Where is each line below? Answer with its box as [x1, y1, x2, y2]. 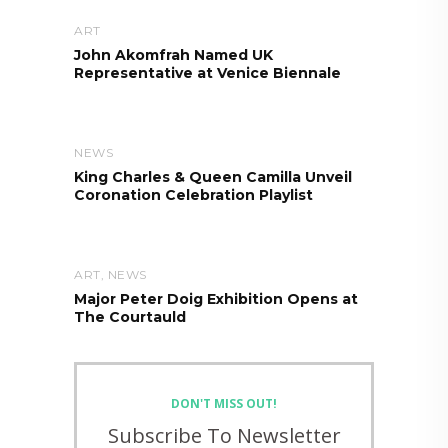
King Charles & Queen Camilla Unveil [74, 167, 352, 186]
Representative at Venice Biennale [74, 63, 341, 82]
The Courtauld [74, 307, 186, 326]
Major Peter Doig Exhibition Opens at [74, 289, 358, 308]
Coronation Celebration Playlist [74, 185, 313, 204]
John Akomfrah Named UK [74, 45, 273, 64]
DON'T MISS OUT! [171, 395, 277, 412]
